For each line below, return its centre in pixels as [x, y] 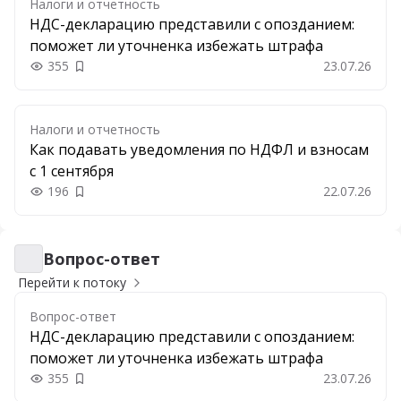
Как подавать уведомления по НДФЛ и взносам [199, 149]
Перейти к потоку [72, 282]
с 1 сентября [72, 171]
